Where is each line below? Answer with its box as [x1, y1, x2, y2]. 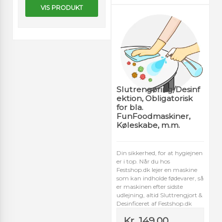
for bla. [116, 102, 143, 112]
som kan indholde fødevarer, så [116, 174, 204, 182]
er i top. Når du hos [116, 158, 170, 166]
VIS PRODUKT [41, 4, 83, 12]
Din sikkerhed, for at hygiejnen [116, 149, 203, 157]
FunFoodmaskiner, [116, 111, 190, 121]
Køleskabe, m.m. [116, 120, 180, 130]
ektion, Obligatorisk [116, 93, 193, 103]
